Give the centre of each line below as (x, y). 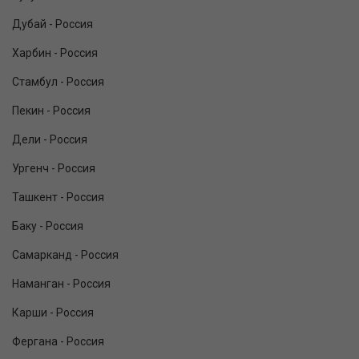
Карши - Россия (53, 313)
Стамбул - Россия (58, 82)
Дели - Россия (50, 140)
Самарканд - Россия (65, 255)
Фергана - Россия (58, 342)
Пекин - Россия (51, 111)
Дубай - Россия (52, 24)
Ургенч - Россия (54, 169)
